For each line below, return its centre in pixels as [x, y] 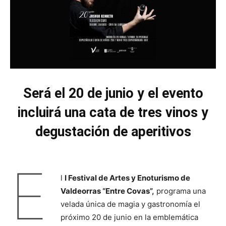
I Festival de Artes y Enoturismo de [127, 178]
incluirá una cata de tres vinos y [113, 113]
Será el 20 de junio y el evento [113, 94]
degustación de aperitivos [113, 132]
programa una [180, 191]
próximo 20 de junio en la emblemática [129, 217]
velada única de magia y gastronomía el [130, 204]
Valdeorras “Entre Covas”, [107, 191]
